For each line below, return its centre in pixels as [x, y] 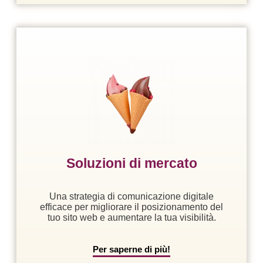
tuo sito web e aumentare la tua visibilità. [131, 218]
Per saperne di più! [131, 249]
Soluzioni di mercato [131, 163]
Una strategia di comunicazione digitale [131, 197]
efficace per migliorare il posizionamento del [131, 207]
